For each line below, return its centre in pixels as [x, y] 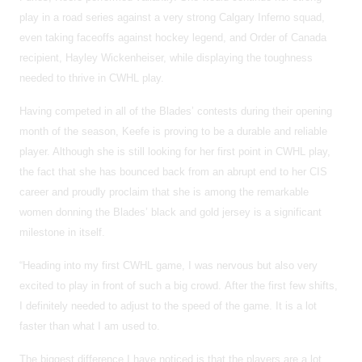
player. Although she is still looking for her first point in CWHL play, [175, 151]
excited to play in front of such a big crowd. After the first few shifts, [179, 285]
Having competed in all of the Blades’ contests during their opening [176, 111]
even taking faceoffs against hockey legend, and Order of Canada [173, 37]
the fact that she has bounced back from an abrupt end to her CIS [173, 171]
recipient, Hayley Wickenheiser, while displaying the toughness [166, 57]
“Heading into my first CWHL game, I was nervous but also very [168, 265]
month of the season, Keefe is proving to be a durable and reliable [173, 131]
